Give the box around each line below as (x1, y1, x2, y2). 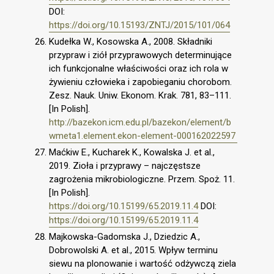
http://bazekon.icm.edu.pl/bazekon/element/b (49, 117, 231, 128)
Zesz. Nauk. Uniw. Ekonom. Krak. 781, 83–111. (49, 90, 231, 101)
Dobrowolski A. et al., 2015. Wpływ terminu (49, 244, 218, 256)
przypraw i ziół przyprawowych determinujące (49, 50, 232, 61)
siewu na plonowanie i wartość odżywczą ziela (49, 257, 236, 269)
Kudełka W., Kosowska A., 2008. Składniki (49, 36, 212, 47)
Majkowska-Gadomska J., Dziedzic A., (49, 231, 200, 242)
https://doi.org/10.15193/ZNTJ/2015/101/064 (49, 20, 230, 31)
